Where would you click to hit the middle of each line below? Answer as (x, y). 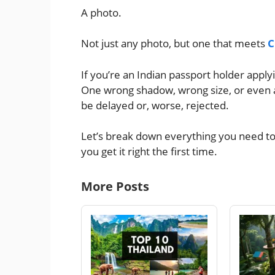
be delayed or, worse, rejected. (155, 105)
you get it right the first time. (149, 152)
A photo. (101, 13)
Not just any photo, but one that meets (174, 44)
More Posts (115, 187)
